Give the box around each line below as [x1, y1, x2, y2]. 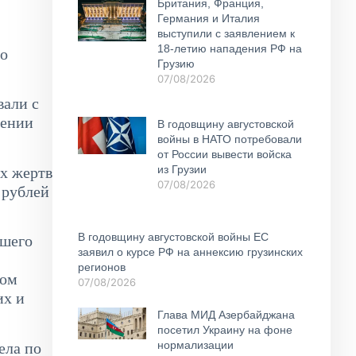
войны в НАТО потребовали [157, 132, 302, 145]
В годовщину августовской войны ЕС [78, 230, 269, 243]
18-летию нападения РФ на [157, 42, 302, 55]
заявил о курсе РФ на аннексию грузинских [78, 245, 303, 258]
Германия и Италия [157, 12, 260, 25]
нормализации [157, 338, 234, 351]
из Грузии [157, 162, 207, 176]
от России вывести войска [157, 147, 292, 161]
